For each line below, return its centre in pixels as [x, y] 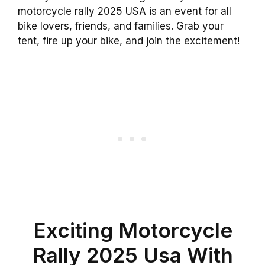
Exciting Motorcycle [132, 230]
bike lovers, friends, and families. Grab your [121, 26]
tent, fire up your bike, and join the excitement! [129, 41]
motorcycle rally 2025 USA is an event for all [125, 11]
